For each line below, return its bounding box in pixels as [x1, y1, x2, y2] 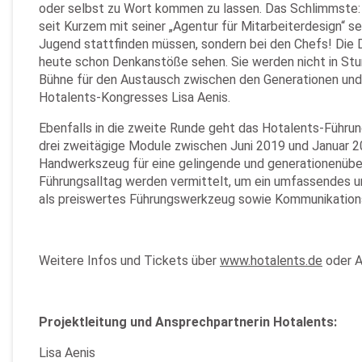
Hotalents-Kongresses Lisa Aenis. [39, 90, 230, 105]
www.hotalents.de [220, 253, 322, 268]
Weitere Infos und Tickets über [39, 253, 220, 268]
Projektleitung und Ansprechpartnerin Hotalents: [39, 314, 337, 330]
